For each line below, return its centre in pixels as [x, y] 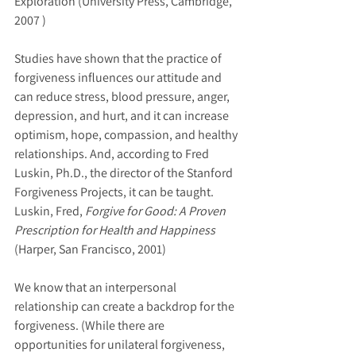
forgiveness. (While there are [91, 326]
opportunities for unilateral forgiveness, [121, 345]
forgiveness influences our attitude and [119, 78]
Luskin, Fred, [50, 211]
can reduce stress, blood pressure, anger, [123, 97]
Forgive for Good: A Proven [157, 211]
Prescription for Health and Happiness [116, 230]
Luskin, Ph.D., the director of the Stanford [125, 173]
